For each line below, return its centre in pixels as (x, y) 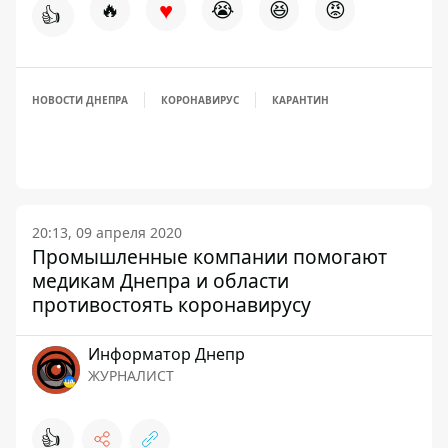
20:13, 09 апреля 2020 (107, 232)
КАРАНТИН (300, 100)
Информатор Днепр (166, 354)
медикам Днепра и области (160, 280)
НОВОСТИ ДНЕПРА (80, 100)
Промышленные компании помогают (209, 256)
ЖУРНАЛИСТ (131, 375)
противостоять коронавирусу (171, 304)
